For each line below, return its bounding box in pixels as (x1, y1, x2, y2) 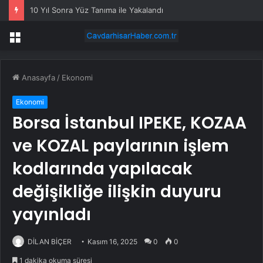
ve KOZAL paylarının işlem (12, 134, 229, 158)
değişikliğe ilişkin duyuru (12, 180, 221, 204)
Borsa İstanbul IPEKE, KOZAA (12, 112, 247, 135)
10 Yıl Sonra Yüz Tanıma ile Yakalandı (30, 5, 163, 15)
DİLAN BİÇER (28, 237, 72, 247)
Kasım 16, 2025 (87, 237, 137, 247)
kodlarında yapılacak (12, 157, 193, 181)
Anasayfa (19, 73, 55, 83)
